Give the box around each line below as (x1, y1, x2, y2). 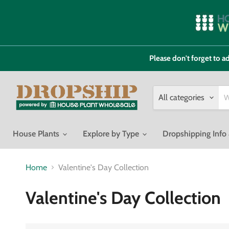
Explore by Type (83, 128, 141, 139)
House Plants (13, 128, 61, 139)
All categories (158, 92, 204, 102)
